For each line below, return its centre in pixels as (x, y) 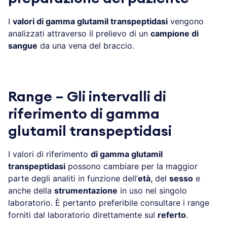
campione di (175, 33)
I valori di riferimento (49, 154)
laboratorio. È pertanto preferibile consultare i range (109, 202)
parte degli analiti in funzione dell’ (73, 178)
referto (172, 215)
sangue (23, 45)
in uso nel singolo (152, 190)
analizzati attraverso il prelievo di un (79, 33)
